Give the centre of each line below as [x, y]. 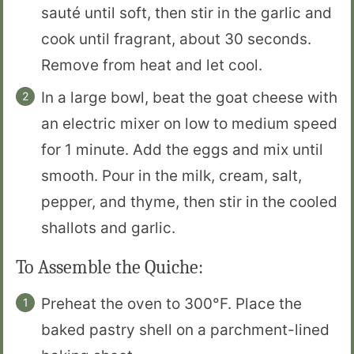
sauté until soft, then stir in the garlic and [186, 13]
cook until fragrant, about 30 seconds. [176, 39]
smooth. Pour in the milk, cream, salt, [171, 175]
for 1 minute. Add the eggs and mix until [182, 149]
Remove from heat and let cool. [152, 65]
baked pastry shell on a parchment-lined [185, 330]
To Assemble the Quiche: [109, 267]
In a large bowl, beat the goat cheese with [189, 97]
